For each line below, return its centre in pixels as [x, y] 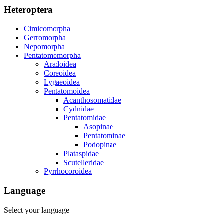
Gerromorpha [45, 38]
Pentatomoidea [67, 91]
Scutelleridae [83, 163]
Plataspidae [81, 154]
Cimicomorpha [47, 29]
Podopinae [100, 145]
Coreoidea [60, 73]
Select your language [37, 210]
